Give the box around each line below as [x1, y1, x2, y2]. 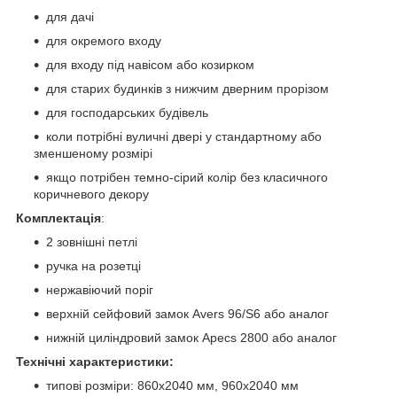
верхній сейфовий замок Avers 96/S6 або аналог [46, 306, 329, 321]
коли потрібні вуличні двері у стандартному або [46, 128, 322, 144]
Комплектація [16, 210, 101, 225]
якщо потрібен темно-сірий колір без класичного [46, 169, 328, 184]
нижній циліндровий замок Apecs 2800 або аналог [46, 330, 337, 345]
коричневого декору [34, 186, 149, 201]
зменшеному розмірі [34, 145, 152, 160]
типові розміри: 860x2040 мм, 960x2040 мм [46, 378, 299, 393]
